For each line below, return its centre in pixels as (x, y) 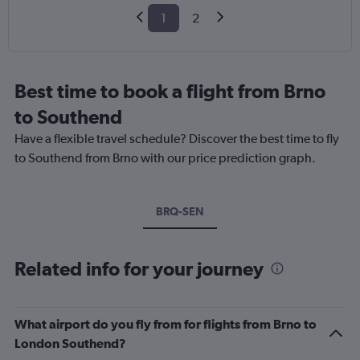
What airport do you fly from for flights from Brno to (166, 324)
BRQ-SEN (180, 212)
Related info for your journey (139, 269)
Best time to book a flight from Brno (170, 91)
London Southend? (70, 344)
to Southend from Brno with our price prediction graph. (165, 158)
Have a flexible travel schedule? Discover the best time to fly (177, 139)
